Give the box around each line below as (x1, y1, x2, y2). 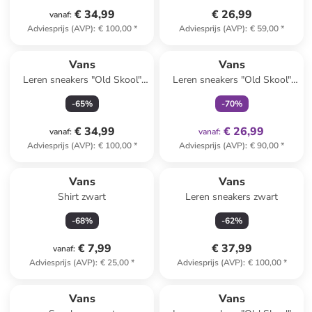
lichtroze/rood (202, 87, 261, 100)
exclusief (233, 40, 267, 51)
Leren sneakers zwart (185, 190, 279, 203)
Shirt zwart (58, 190, 107, 203)
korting (86, 274, 114, 285)
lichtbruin (61, 87, 102, 100)
